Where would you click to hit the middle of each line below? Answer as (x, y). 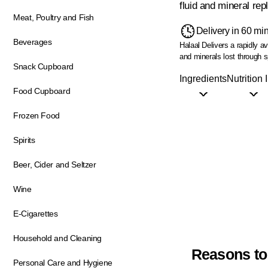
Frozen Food (37, 115)
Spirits (24, 140)
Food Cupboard (42, 91)
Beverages (33, 42)
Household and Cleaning (58, 238)
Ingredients (203, 78)
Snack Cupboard (43, 66)
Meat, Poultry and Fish (54, 17)
